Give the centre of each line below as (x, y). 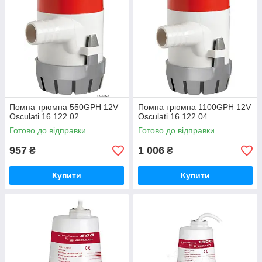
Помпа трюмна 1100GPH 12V (194, 107)
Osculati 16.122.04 (173, 116)
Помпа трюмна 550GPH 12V (64, 107)
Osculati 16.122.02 (44, 116)
